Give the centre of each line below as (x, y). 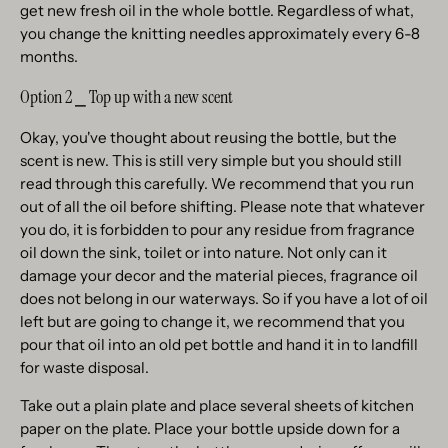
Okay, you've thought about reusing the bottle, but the (208, 137)
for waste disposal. (84, 367)
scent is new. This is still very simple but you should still (211, 160)
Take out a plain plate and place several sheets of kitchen (217, 405)
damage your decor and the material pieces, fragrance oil (219, 275)
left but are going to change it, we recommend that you (212, 321)
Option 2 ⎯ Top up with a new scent (126, 96)
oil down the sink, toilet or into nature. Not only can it (203, 252)
